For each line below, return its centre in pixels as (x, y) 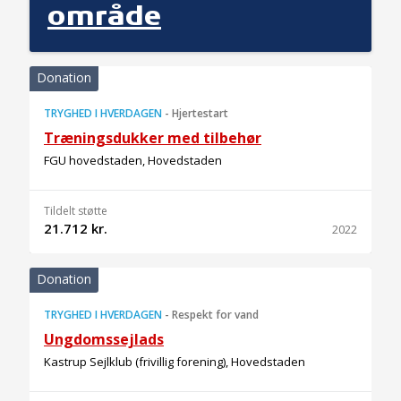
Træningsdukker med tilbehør (153, 138)
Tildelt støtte (76, 211)
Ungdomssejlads (104, 339)
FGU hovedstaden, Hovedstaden (133, 160)
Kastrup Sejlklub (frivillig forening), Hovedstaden (175, 362)
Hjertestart (200, 113)
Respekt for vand (215, 315)
